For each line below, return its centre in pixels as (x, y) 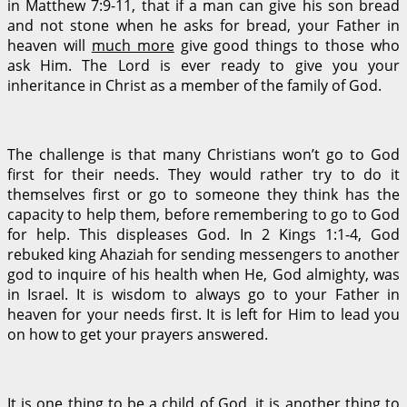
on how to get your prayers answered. (138, 334)
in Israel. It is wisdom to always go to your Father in (203, 294)
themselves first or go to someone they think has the (203, 194)
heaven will (50, 45)
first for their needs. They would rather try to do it (203, 174)
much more (133, 45)
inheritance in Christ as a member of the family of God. (194, 85)
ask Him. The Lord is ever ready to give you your (203, 65)
